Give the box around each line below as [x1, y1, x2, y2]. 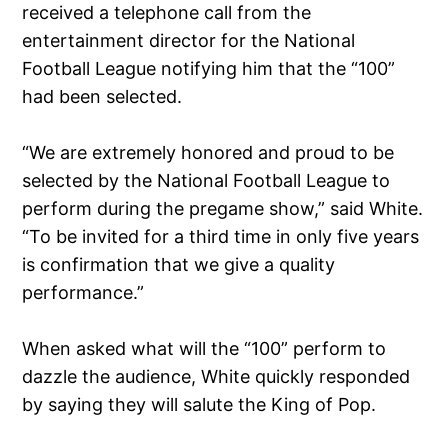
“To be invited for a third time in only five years [22, 225, 420, 247]
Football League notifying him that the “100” [22, 57, 396, 79]
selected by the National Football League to [22, 169, 391, 191]
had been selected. [22, 85, 183, 107]
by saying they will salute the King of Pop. [22, 393, 377, 415]
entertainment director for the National [22, 29, 356, 51]
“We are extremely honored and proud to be [22, 141, 395, 163]
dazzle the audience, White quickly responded [22, 365, 411, 387]
